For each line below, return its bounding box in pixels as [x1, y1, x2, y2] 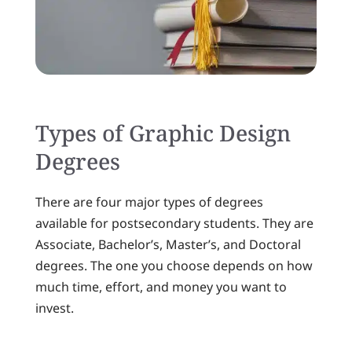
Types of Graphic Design [35, 117, 291, 148]
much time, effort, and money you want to [35, 278, 287, 295]
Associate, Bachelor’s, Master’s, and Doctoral [35, 236, 301, 253]
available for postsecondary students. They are [35, 214, 313, 232]
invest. [35, 299, 74, 317]
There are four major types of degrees [35, 193, 263, 211]
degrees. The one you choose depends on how [35, 257, 313, 274]
